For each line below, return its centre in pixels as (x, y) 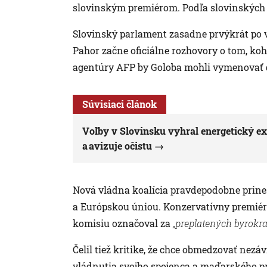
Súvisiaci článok (119, 104)
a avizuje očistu (117, 145)
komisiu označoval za (123, 223)
